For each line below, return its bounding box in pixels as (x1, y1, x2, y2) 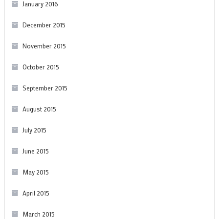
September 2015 (22, 83, 67, 92)
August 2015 (22, 104, 56, 113)
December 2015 (22, 20, 66, 29)
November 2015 (22, 41, 66, 50)
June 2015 (22, 146, 49, 155)
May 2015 (22, 167, 49, 176)
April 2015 (22, 188, 49, 197)
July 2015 (22, 125, 46, 134)
